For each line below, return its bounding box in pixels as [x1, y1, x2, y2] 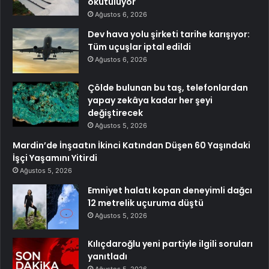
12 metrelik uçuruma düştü [88, 196, 204, 209]
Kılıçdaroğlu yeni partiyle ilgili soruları [88, 237, 253, 250]
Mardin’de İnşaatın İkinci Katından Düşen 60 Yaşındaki [13, 139, 250, 151]
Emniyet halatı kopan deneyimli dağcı [88, 184, 252, 196]
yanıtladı [88, 250, 127, 262]
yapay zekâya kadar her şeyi [88, 94, 213, 106]
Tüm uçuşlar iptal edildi [88, 40, 191, 53]
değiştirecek [88, 106, 143, 119]
